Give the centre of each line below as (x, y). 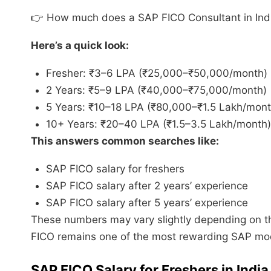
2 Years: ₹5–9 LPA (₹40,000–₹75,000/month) (156, 90)
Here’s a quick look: (80, 45)
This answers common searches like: (125, 141)
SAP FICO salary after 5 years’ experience (147, 202)
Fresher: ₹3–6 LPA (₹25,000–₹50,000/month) (157, 73)
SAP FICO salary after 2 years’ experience (147, 185)
